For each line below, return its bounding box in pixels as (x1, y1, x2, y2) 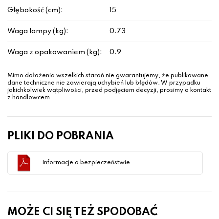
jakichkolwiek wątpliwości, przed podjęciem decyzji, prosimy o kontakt (7, 88, 211, 94)
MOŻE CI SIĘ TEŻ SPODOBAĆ (7, 207, 157, 218)
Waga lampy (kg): (7, 28, 68, 35)
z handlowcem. (7, 95, 52, 101)
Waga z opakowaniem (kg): (7, 49, 102, 56)
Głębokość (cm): (7, 7, 63, 14)
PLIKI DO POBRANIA (7, 131, 114, 142)
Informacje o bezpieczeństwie (42, 160, 130, 166)
